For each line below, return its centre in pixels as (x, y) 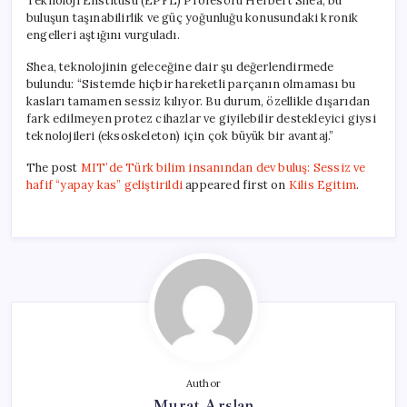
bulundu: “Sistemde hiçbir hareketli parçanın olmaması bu (191, 84)
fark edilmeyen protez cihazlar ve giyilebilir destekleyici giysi (201, 119)
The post (54, 168)
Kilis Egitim (323, 185)
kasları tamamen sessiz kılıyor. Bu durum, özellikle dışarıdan (199, 102)
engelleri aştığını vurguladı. (103, 35)
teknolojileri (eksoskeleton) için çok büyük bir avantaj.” (180, 136)
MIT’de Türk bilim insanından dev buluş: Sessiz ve (223, 168)
